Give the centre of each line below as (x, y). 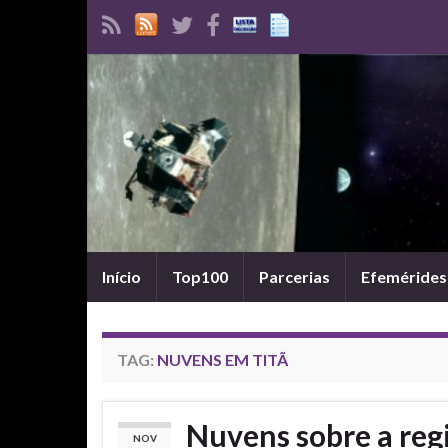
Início (121, 276)
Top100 (200, 276)
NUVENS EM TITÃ (222, 359)
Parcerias (294, 276)
